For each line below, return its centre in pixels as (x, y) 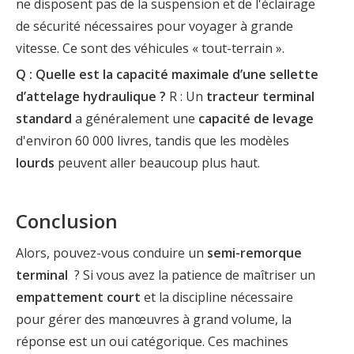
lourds (37, 162)
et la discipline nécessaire (218, 297)
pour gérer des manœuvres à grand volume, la (154, 319)
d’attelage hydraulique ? (92, 96)
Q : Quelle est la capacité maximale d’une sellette (167, 74)
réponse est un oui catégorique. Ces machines (152, 341)
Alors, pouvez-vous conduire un (111, 252)
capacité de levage (256, 118)
